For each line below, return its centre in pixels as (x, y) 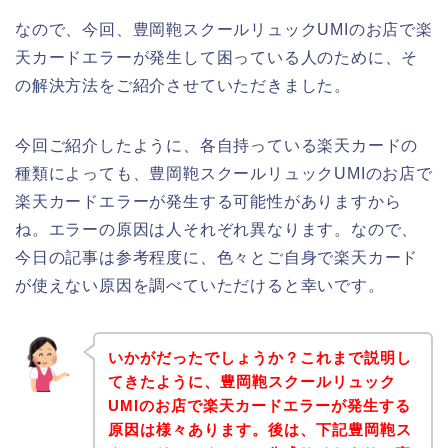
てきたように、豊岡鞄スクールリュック (251, 382)
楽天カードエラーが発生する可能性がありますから (208, 201)
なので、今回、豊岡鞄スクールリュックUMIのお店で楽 (224, 29)
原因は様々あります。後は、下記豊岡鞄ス (259, 430)
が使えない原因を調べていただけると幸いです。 (200, 285)
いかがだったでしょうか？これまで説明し (259, 358)
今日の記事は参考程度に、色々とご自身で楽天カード (217, 257)
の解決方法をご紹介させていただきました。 (183, 85)
